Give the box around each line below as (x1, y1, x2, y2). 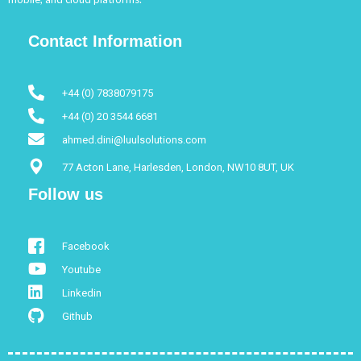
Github (62, 309, 93, 322)
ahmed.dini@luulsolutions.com (62, 133, 206, 146)
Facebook (62, 239, 110, 252)
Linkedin (62, 286, 102, 299)
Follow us (28, 185, 103, 204)
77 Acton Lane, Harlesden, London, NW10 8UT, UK (62, 160, 294, 173)
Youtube (62, 263, 101, 276)
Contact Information (28, 32, 182, 51)
